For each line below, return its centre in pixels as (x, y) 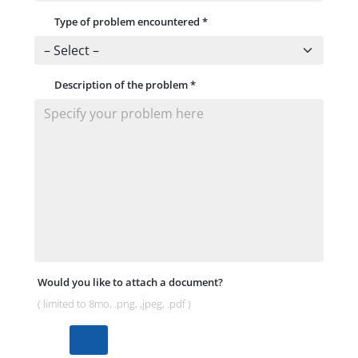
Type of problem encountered (128, 21)
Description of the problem (122, 84)
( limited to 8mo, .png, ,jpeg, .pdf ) (114, 304)
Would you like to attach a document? (130, 282)
